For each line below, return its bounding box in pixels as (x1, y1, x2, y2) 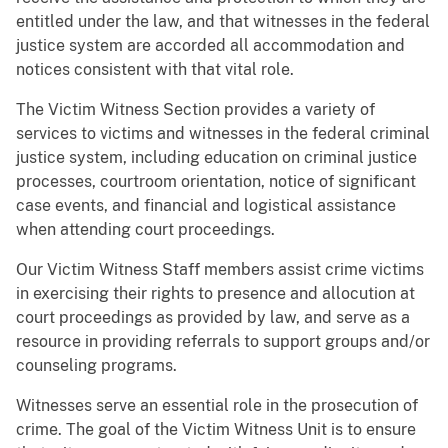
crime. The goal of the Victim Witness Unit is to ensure (16, 419, 416, 439)
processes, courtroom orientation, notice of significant (16, 171, 416, 191)
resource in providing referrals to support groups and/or (16, 331, 430, 351)
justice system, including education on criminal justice (16, 147, 417, 167)
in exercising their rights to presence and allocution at (16, 283, 415, 303)
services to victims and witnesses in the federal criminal (16, 123, 430, 143)
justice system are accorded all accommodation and (16, 35, 405, 55)
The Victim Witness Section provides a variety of (16, 99, 375, 119)
